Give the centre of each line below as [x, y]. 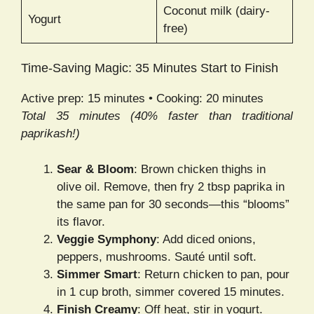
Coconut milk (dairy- [216, 11]
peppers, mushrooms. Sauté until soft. [157, 257]
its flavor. [81, 221]
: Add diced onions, [206, 239]
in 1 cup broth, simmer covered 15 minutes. [171, 292]
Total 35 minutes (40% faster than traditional [157, 116]
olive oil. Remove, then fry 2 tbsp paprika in [171, 186]
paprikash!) [50, 134]
